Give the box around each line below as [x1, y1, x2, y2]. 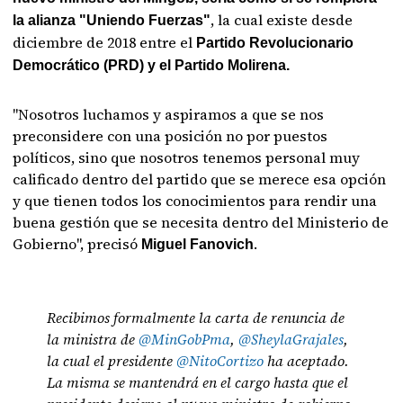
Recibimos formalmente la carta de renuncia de [47, 308, 345, 327]
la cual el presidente [47, 351, 177, 371]
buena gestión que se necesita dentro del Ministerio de [13, 212, 390, 232]
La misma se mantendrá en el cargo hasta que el [47, 372, 349, 392]
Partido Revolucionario [196, 35, 354, 50]
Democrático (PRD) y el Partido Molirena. [13, 58, 291, 73]
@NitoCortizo [176, 351, 264, 371]
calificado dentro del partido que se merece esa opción [13, 169, 387, 189]
